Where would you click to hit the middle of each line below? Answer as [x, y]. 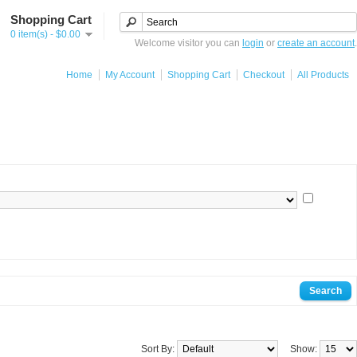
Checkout [264, 75]
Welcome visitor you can [188, 43]
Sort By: [159, 349]
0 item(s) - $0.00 [45, 34]
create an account [316, 43]
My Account [130, 75]
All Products [323, 75]
